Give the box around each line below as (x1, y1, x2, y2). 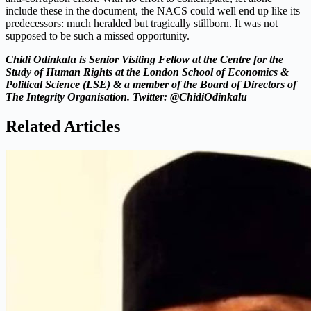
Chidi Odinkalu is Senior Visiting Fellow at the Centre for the (6, 53, 283, 66)
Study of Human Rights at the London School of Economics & (6, 66, 289, 78)
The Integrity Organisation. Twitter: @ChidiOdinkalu (6, 91, 247, 103)
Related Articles (6, 117, 120, 136)
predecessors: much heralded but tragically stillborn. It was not (6, 17, 278, 30)
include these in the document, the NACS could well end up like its (6, 5, 300, 17)
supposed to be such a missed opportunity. (6, 30, 190, 42)
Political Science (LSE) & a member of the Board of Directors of (6, 78, 296, 91)
